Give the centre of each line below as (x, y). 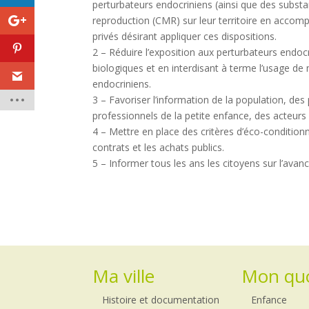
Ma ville (124, 276)
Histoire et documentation (161, 300)
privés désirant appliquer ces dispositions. (185, 36)
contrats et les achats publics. (159, 147)
